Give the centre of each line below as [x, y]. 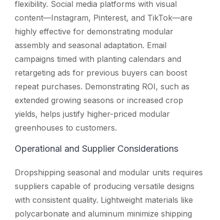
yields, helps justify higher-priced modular [92, 114]
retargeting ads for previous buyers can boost [101, 72]
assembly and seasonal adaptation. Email [91, 45]
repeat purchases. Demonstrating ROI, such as [102, 86]
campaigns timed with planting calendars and [98, 59]
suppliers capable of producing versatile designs [105, 186]
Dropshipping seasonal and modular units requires [109, 172]
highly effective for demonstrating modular [94, 31]
